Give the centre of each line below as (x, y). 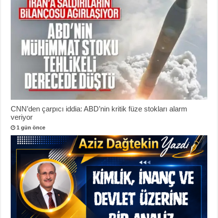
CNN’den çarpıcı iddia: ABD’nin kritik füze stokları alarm (99, 109)
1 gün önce (31, 128)
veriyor (22, 117)
